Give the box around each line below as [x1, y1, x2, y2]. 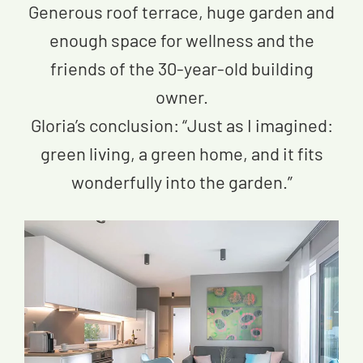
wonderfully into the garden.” [70, 170, 293, 192]
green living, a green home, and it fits [40, 142, 323, 164]
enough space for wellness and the [49, 28, 314, 50]
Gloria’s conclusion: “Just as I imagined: [30, 113, 333, 135]
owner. [155, 85, 208, 107]
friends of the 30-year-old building [49, 57, 314, 79]
